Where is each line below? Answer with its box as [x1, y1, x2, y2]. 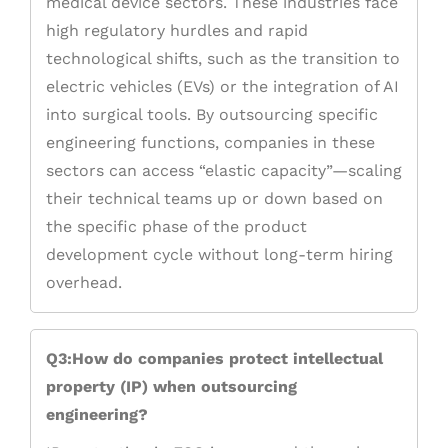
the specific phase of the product [46, 217, 307, 237]
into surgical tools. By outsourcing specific [46, 105, 378, 125]
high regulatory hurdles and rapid [46, 21, 308, 41]
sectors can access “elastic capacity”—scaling [46, 161, 402, 181]
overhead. [46, 273, 122, 293]
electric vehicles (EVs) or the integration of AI [46, 77, 399, 97]
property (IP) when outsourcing [46, 377, 297, 397]
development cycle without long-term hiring [46, 245, 393, 265]
